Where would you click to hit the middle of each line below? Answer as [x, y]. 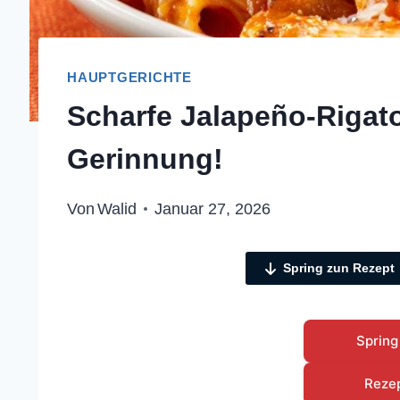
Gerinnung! [145, 159]
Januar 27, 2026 [213, 209]
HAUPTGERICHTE [130, 77]
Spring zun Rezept [338, 268]
